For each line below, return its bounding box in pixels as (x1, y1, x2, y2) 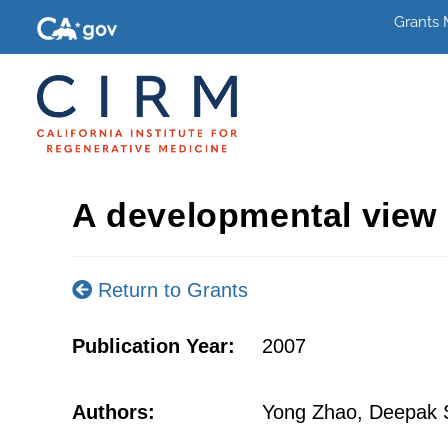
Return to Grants (92, 279, 248, 301)
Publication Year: (72, 335, 235, 357)
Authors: (72, 401, 155, 423)
